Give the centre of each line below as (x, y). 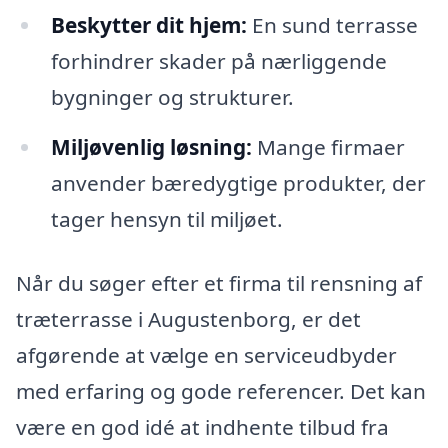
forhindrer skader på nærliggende (218, 61)
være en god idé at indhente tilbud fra (202, 426)
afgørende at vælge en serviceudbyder (206, 354)
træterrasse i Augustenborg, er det (188, 318)
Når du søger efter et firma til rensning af (219, 282)
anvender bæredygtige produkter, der (238, 183)
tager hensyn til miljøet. (166, 219)
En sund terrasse (332, 25)
